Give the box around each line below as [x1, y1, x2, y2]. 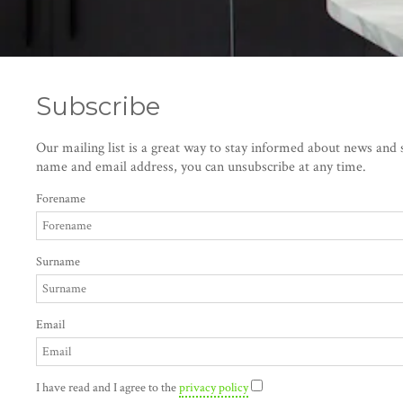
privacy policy [179, 380, 248, 397]
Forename [36, 191, 85, 208]
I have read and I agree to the [36, 380, 179, 397]
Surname [36, 254, 80, 271]
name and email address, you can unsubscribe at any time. [36, 157, 366, 177]
